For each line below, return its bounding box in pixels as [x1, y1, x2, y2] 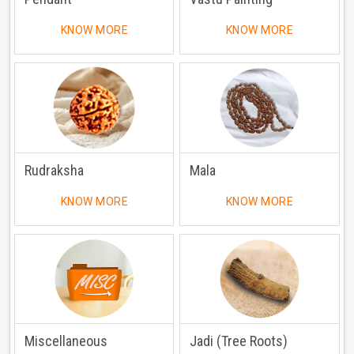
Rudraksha [24, 161, 85, 179]
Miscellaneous [24, 333, 108, 350]
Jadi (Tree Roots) [190, 333, 288, 350]
